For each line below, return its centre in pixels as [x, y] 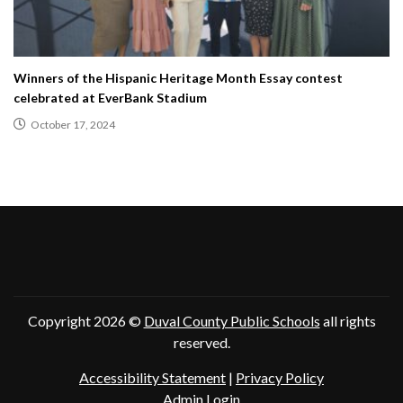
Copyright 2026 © [85, 321]
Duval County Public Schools [232, 321]
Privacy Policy [280, 377]
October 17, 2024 [72, 124]
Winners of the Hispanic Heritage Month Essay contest [178, 77]
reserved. [201, 342]
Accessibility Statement [152, 377]
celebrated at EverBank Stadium [110, 97]
